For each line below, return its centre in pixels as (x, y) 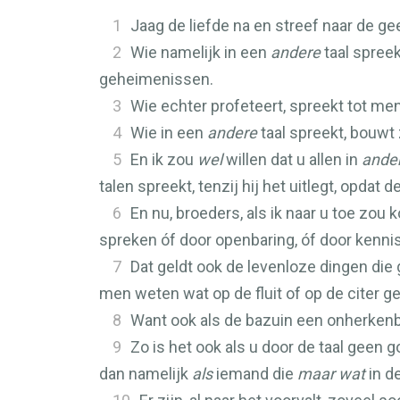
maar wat (331, 374)
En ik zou (164, 159)
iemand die (255, 374)
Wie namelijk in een (200, 52)
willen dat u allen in (292, 159)
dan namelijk (146, 374)
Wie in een (169, 133)
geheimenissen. (156, 79)
